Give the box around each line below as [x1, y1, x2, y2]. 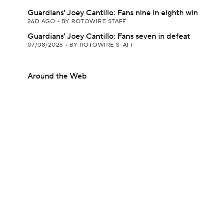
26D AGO [27, 18, 57, 25]
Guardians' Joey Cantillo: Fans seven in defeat [27, 31, 190, 41]
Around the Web [27, 71, 87, 81]
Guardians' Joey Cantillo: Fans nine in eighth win [27, 8, 198, 18]
